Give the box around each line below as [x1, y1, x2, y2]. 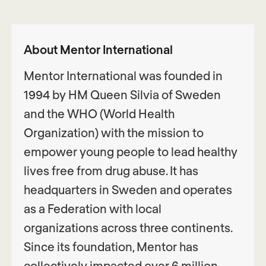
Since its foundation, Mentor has [24, 239, 198, 254]
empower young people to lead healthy [24, 144, 237, 159]
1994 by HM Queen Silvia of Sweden [24, 87, 221, 102]
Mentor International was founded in [24, 68, 223, 83]
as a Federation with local [24, 201, 161, 216]
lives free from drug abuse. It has [24, 163, 198, 178]
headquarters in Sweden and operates [24, 182, 232, 197]
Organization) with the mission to [24, 125, 204, 140]
